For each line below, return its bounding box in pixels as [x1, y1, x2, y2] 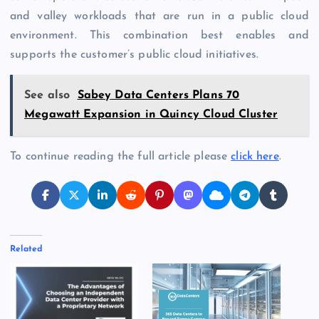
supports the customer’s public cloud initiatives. [10, 49, 258, 61]
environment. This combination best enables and [10, 30, 309, 42]
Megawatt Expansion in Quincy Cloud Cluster [24, 109, 278, 121]
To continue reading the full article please [10, 151, 231, 163]
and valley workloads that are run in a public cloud [10, 11, 309, 23]
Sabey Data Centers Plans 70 [77, 90, 240, 102]
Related [10, 245, 43, 254]
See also [24, 90, 70, 102]
